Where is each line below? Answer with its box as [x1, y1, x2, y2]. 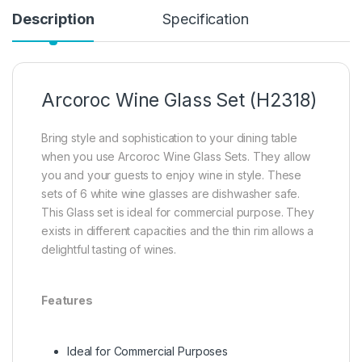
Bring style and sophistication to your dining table [41, 131, 297, 145]
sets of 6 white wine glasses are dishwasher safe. [41, 187, 301, 201]
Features [41, 293, 93, 308]
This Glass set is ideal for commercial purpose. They [41, 205, 314, 220]
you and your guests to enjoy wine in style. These [41, 168, 302, 183]
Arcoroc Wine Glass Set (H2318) [41, 89, 318, 112]
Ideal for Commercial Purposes [67, 344, 228, 359]
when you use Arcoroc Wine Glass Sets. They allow [41, 149, 311, 164]
